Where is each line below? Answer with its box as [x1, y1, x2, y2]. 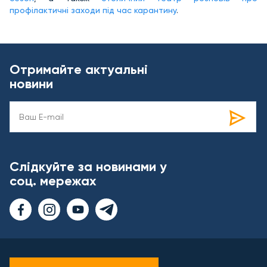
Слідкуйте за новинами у [10, 159, 167, 175]
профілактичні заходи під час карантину [10, 5, 176, 15]
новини [10, 76, 53, 92]
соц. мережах [10, 173, 97, 190]
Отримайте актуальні [10, 61, 148, 78]
